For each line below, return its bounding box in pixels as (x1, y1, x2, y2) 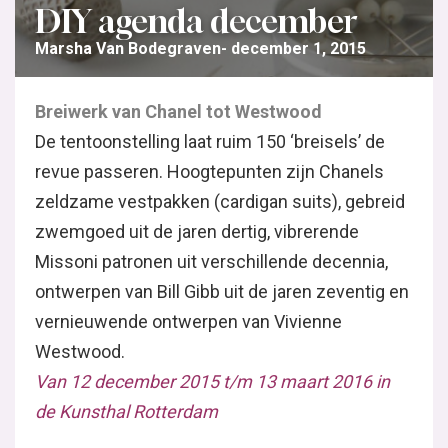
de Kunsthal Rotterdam (35, 401, 218, 422)
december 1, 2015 (231, 39, 366, 58)
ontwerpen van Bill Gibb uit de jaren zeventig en (35, 281, 409, 302)
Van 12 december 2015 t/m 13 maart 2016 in (35, 371, 390, 392)
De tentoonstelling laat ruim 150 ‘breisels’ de (35, 131, 385, 152)
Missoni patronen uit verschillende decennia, (35, 251, 388, 272)
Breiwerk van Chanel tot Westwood (35, 101, 322, 122)
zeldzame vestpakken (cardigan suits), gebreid (35, 191, 405, 212)
